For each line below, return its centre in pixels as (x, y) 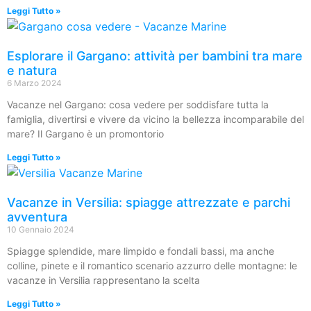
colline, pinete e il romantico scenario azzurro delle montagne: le (152, 266)
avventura (37, 217)
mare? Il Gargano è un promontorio (85, 134)
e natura (32, 70)
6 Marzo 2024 (34, 83)
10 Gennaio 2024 (41, 229)
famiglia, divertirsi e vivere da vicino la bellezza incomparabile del (155, 119)
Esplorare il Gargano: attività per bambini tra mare (155, 56)
